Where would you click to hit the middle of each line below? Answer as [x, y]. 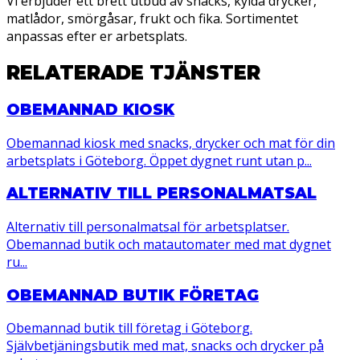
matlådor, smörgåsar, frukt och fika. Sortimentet [152, 19]
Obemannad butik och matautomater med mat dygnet [169, 244]
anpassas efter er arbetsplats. [97, 37]
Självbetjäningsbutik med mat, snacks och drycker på [165, 346]
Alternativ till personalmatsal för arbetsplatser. [148, 227]
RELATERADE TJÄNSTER [133, 72]
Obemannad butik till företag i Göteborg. [129, 328]
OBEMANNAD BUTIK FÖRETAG [133, 295]
